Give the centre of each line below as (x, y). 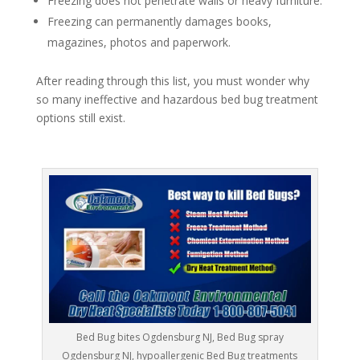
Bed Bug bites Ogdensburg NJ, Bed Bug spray (180, 337)
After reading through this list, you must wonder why (172, 81)
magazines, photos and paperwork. (139, 43)
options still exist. (80, 118)
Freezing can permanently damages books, (159, 22)
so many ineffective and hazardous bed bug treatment (177, 100)
